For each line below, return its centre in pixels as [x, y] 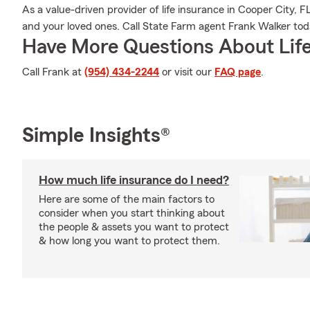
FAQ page [238, 72]
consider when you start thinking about [132, 213]
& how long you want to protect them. [129, 241]
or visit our [187, 72]
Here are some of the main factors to [127, 199]
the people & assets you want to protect [134, 227]
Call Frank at [53, 72]
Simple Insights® [96, 136]
